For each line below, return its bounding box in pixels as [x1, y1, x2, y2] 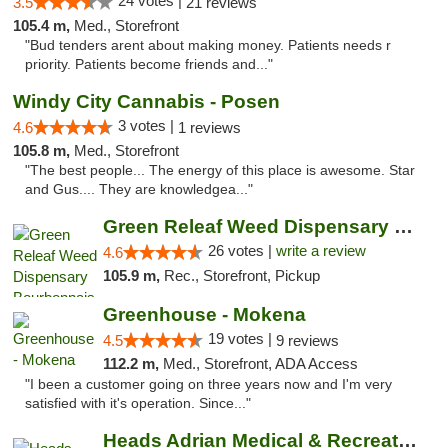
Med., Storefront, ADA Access [162, 355, 358, 372]
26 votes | [207, 242, 276, 259]
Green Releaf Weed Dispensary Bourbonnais [393, 216, 413, 237]
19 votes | [207, 330, 276, 347]
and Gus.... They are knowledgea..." [25, 182, 253, 197]
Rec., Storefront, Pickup [163, 267, 320, 284]
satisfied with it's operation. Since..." [25, 396, 251, 411]
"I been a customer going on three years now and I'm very [25, 377, 392, 392]
